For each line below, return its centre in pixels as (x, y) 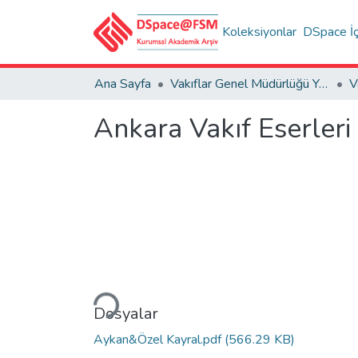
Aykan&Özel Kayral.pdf (159, 339)
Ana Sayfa (123, 84)
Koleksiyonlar (260, 32)
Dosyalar (126, 313)
